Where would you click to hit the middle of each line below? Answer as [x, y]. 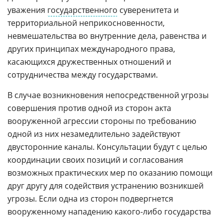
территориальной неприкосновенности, [86, 23]
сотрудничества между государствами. [83, 74]
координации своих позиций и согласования [95, 160]
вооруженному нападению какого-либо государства [109, 211]
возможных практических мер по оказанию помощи [110, 172]
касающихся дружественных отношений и [89, 61]
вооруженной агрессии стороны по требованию [102, 121]
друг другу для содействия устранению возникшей [106, 185]
